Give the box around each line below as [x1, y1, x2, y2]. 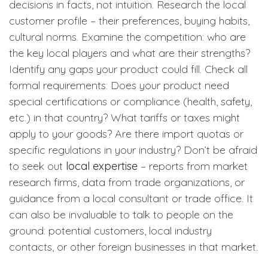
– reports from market [138, 159, 248, 173]
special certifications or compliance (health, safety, [9, 94, 252, 108]
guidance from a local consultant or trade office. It [9, 191, 253, 205]
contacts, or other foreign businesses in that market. [9, 239, 258, 254]
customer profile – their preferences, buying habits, [9, 13, 249, 28]
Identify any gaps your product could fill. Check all [9, 62, 248, 76]
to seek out [9, 159, 66, 173]
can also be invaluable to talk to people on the [9, 207, 233, 221]
